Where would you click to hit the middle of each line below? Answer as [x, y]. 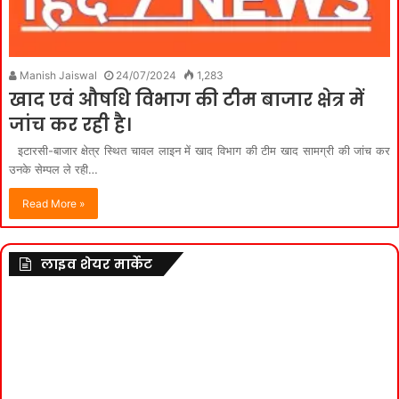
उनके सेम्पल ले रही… [53, 170]
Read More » [53, 204]
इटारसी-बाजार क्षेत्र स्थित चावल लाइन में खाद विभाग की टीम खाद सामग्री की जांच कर [199, 151]
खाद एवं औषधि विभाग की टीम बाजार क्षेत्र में [187, 100]
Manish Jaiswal [57, 76]
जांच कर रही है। [70, 125]
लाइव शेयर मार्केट [97, 265]
